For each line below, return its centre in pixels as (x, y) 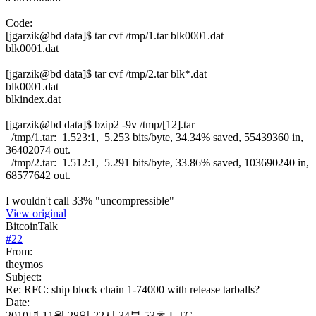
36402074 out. (38, 150)
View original (36, 213)
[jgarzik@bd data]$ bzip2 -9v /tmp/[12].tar (100, 124)
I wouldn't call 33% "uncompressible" (90, 200)
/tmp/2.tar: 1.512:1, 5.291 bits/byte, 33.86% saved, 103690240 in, (157, 162)
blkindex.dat (33, 99)
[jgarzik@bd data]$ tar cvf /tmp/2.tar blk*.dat (106, 73)
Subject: (24, 276)
